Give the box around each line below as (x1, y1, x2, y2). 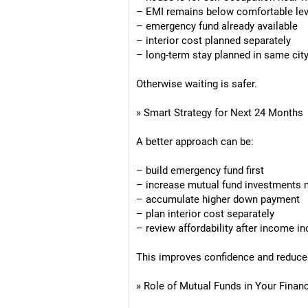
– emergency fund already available (136, 20, 298, 32)
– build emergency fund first (136, 164, 264, 177)
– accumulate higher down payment (136, 193, 300, 206)
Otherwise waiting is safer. (136, 78, 257, 90)
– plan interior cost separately (136, 208, 274, 220)
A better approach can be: (136, 135, 254, 148)
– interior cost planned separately (136, 34, 291, 47)
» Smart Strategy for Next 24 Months (136, 107, 303, 119)
